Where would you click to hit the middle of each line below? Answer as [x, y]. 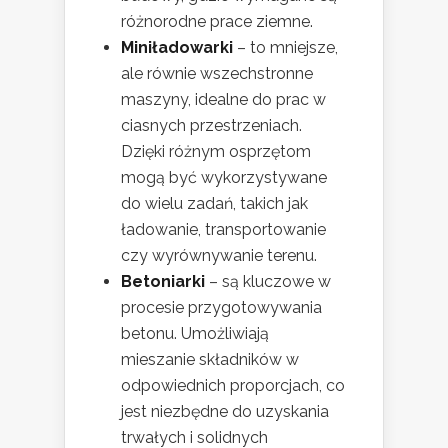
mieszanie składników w [210, 359]
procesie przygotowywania [221, 307]
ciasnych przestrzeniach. [211, 125]
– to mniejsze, [285, 47]
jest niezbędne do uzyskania [225, 411]
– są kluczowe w [268, 281]
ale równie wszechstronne [217, 73]
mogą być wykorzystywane [224, 177]
